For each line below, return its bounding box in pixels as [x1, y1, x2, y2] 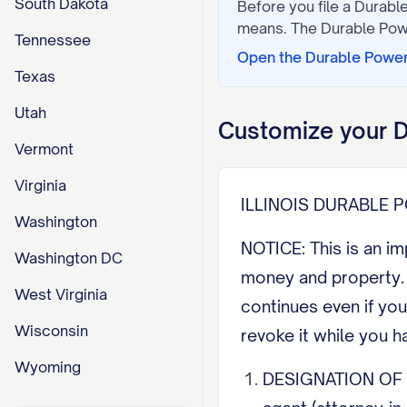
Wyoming [15, 358, 81, 376]
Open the [237, 48, 305, 66]
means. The [237, 19, 321, 37]
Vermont [15, 140, 74, 158]
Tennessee [15, 31, 91, 49]
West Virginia [15, 285, 107, 303]
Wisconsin [15, 322, 88, 340]
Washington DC [15, 249, 123, 267]
